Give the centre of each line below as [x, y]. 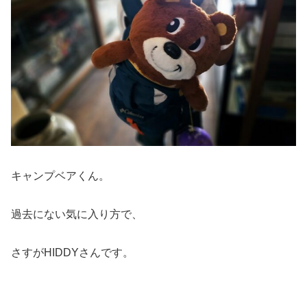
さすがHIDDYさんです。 [72, 253]
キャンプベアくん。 [60, 176]
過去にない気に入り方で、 [77, 214]
